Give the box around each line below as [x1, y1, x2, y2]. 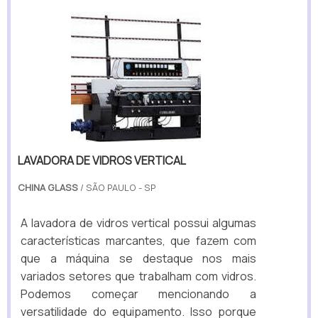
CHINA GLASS [18, 180, 78, 194]
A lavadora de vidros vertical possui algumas [21, 214, 256, 231]
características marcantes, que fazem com [21, 232, 256, 248]
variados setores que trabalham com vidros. [21, 268, 256, 284]
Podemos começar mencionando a [21, 285, 256, 302]
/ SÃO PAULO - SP [78, 180, 156, 194]
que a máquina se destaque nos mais [21, 250, 256, 266]
